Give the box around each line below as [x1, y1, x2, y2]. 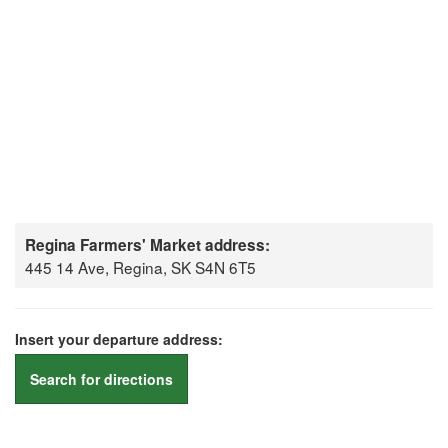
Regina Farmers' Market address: [25, 234, 270, 256]
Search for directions [30, 369, 173, 389]
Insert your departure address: [15, 329, 223, 349]
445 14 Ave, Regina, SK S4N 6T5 [25, 256, 256, 278]
